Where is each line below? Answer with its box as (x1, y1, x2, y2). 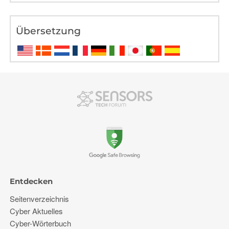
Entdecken (10, 176, 53, 187)
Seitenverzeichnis (10, 193, 70, 204)
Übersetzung (16, 25, 81, 37)
